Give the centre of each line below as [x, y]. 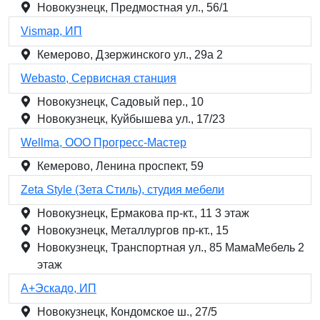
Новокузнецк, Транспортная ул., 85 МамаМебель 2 [171, 247]
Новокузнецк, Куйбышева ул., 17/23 [131, 119]
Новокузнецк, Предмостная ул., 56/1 [133, 7]
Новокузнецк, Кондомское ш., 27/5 [127, 312]
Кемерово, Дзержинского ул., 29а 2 [130, 55]
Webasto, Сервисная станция [99, 78]
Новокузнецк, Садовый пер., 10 [120, 102]
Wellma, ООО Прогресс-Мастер [104, 142]
